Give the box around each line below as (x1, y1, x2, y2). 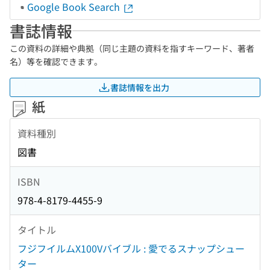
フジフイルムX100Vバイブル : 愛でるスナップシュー (17, 241, 245, 256)
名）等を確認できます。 (10, 55, 102, 67)
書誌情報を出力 (110, 81, 169, 93)
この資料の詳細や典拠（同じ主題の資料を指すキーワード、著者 (10, 42, 254, 54)
